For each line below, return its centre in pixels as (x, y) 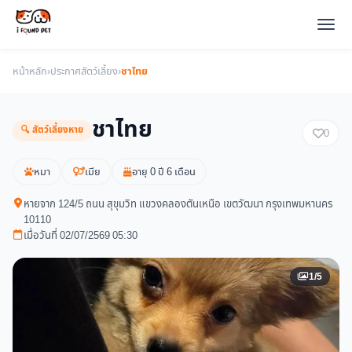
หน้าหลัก (30, 71)
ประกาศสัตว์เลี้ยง (84, 71)
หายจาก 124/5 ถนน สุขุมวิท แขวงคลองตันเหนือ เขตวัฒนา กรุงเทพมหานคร (178, 204)
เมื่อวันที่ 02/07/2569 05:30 (81, 236)
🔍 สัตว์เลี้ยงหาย (52, 130)
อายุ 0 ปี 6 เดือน (163, 172)
